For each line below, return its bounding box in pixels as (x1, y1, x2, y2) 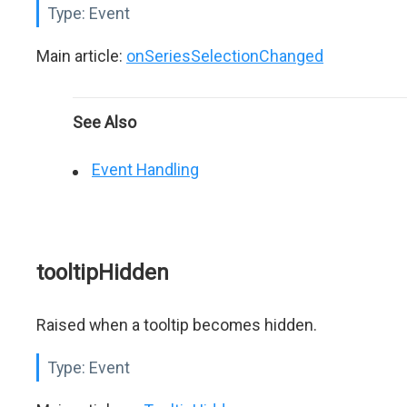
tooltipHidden (36, 260, 169, 285)
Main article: (36, 46, 126, 65)
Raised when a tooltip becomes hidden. (36, 315, 317, 334)
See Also (73, 113, 136, 132)
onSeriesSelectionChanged (126, 46, 323, 65)
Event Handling (92, 160, 199, 179)
